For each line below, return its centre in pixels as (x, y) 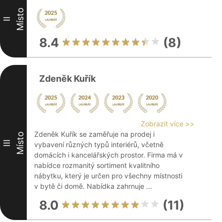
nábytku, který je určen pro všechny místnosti (108, 176)
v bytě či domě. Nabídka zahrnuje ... (93, 186)
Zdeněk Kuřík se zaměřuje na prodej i (94, 134)
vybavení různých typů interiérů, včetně (99, 144)
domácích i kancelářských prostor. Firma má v (109, 155)
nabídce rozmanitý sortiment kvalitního (97, 165)
